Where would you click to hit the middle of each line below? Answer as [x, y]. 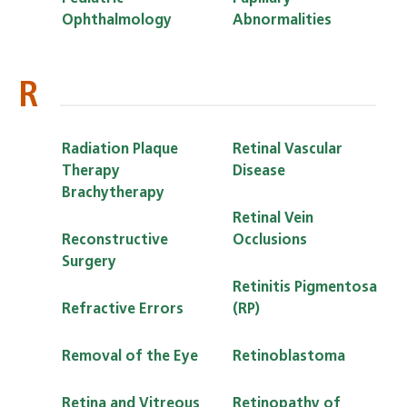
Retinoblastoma [289, 357]
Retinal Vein [273, 218]
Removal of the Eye [130, 357]
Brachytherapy [113, 193]
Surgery [89, 262]
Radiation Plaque [120, 149]
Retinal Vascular [288, 149]
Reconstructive [115, 240]
